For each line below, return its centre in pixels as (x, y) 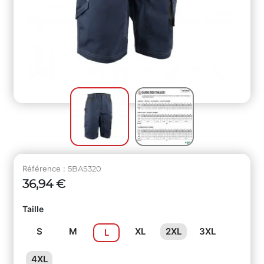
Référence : (45, 169)
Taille (33, 209)
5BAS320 (85, 170)
